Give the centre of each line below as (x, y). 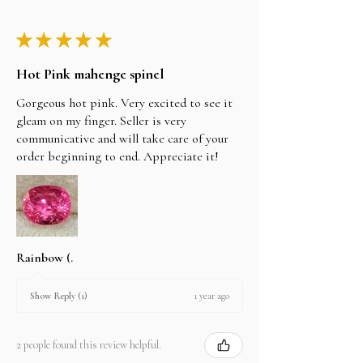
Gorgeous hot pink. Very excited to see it (124, 102)
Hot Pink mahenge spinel (90, 73)
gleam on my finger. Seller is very (101, 120)
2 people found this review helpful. (89, 345)
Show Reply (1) (59, 296)
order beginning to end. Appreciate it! (117, 156)
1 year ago (211, 295)
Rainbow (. (45, 257)
